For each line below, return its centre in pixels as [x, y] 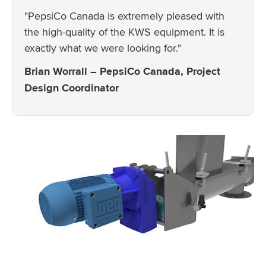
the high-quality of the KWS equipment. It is [124, 31]
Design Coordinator [72, 88]
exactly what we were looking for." [103, 47]
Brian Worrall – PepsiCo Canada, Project [122, 71]
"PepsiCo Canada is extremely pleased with [124, 15]
